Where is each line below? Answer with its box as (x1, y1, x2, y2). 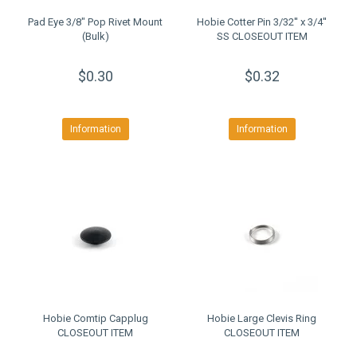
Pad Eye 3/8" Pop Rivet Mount (28, 16, 163, 28)
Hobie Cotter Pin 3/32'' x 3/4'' (197, 16, 327, 28)
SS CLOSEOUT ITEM (216, 30, 308, 42)
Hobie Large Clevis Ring (207, 312, 316, 324)
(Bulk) (81, 30, 109, 42)
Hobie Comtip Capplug (42, 312, 148, 324)
